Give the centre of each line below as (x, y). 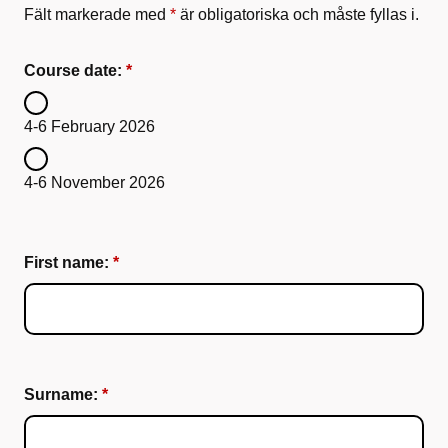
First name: (66, 262)
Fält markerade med (97, 14)
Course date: (73, 70)
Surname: (61, 394)
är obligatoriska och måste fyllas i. (297, 14)
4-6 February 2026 (89, 126)
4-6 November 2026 (94, 182)
